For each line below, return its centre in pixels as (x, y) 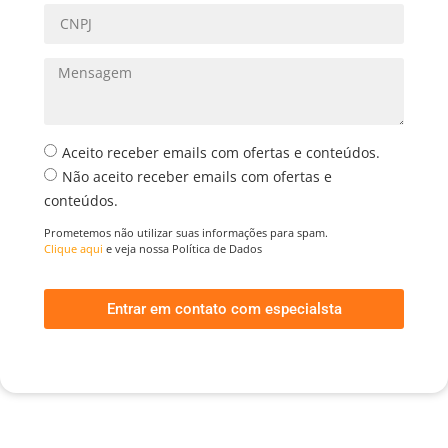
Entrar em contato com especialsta (224, 308)
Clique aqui (73, 248)
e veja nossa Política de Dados (182, 248)
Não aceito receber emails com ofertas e (197, 176)
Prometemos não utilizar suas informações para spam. (186, 232)
